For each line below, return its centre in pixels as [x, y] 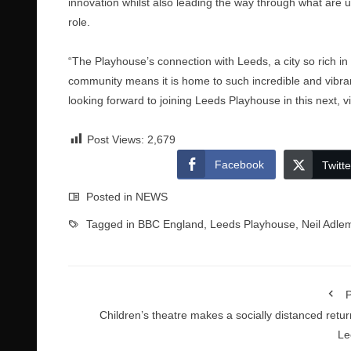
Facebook [239, 165]
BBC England [171, 224]
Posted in [109, 197]
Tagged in [110, 224]
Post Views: [116, 139]
